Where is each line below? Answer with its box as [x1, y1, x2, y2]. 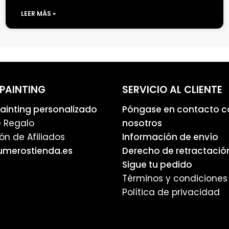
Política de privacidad [122, 186, 220, 198]
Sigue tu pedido [122, 158, 192, 171]
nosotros [122, 117, 162, 129]
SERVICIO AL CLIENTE [122, 83, 222, 97]
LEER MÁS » [20, 9, 56, 18]
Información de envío [122, 130, 218, 143]
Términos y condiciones [122, 172, 227, 185]
